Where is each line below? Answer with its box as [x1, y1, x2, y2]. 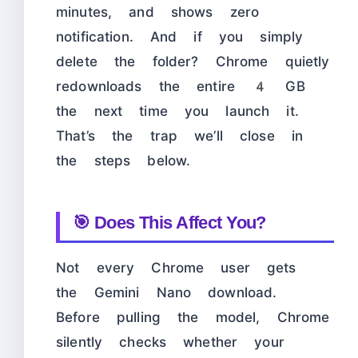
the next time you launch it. [56, 103, 299, 120]
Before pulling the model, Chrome [56, 309, 330, 326]
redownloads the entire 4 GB [56, 78, 305, 95]
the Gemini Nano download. [56, 284, 277, 301]
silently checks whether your [56, 334, 284, 351]
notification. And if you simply [56, 29, 304, 46]
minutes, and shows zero [56, 4, 260, 21]
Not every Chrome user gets [56, 260, 296, 276]
